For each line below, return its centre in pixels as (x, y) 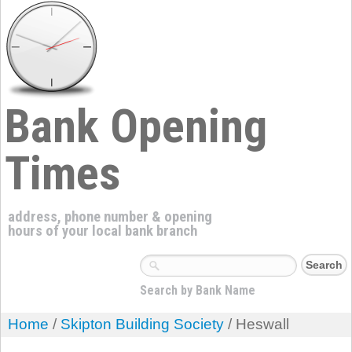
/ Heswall (256, 324)
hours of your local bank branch (101, 231)
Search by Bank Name (198, 290)
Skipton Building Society (142, 324)
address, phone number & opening (108, 217)
